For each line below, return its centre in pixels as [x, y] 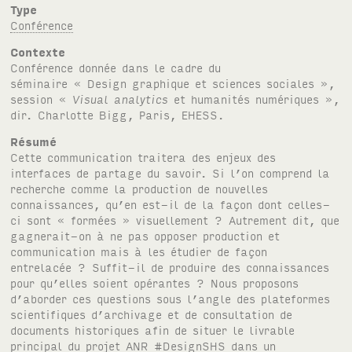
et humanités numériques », [254, 98]
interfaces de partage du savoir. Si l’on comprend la [170, 172]
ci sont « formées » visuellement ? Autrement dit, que [175, 219]
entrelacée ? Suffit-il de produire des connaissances [170, 266]
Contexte [38, 51]
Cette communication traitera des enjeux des [143, 156]
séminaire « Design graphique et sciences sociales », [173, 82]
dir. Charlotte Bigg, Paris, [96, 114]
